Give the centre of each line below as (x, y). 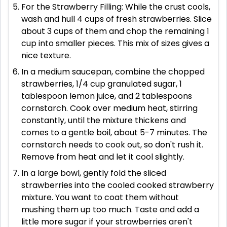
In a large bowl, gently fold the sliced (94, 173)
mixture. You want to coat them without (100, 198)
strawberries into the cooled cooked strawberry (118, 185)
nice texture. (46, 56)
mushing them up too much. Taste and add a (110, 210)
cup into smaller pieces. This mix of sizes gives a (115, 44)
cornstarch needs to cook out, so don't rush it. (112, 145)
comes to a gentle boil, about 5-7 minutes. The (114, 133)
